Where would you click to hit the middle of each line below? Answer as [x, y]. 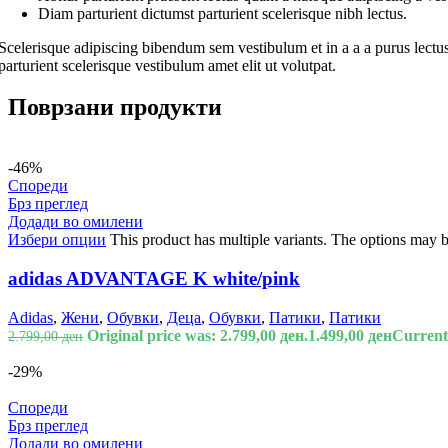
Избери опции [57, 240]
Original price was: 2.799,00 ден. [197, 335]
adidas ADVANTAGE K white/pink [154, 279]
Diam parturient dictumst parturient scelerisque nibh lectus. [222, 13]
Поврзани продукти [115, 107]
